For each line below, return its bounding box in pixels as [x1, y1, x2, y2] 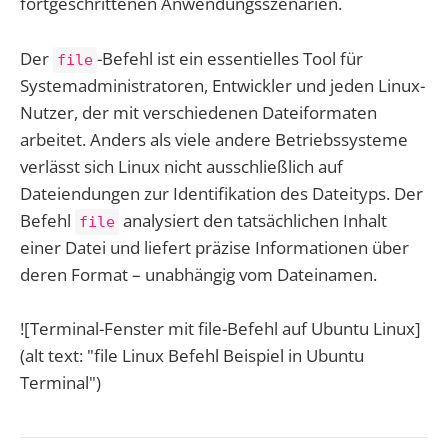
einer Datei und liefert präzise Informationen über [20, 235, 409, 259]
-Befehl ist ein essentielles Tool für [97, 46, 363, 70]
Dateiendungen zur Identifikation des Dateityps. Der [20, 181, 423, 205]
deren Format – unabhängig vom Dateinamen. [20, 262, 377, 286]
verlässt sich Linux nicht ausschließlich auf [20, 154, 343, 178]
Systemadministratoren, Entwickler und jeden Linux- [20, 73, 425, 97]
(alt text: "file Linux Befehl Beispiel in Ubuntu [20, 343, 364, 367]
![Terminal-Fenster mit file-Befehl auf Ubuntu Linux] [20, 316, 421, 340]
